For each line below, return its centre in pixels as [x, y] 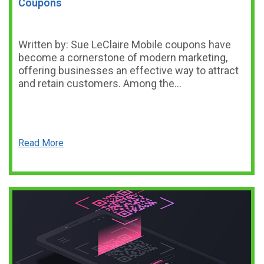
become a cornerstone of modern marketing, [123, 57]
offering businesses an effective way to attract [128, 70]
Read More [41, 143]
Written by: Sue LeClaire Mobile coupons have [125, 44]
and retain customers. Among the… [100, 83]
